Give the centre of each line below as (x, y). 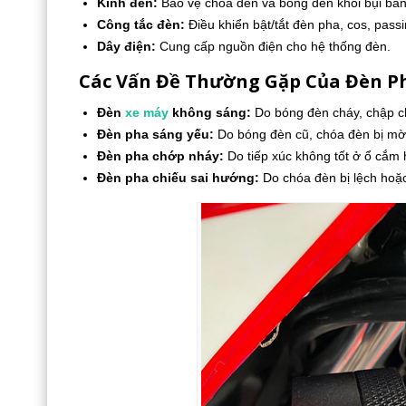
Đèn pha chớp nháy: (160, 156)
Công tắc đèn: (141, 24)
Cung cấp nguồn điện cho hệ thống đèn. (273, 46)
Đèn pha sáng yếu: (155, 134)
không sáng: (210, 112)
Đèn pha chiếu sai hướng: (178, 178)
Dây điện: (126, 46)
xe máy (147, 112)
